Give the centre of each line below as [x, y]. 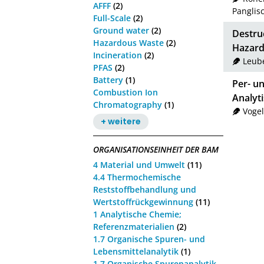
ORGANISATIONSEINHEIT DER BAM [156, 150]
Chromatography [128, 104]
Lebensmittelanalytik [136, 252]
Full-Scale [112, 18]
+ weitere [121, 122]
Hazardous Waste [129, 42]
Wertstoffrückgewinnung [143, 202]
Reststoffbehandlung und [145, 190]
